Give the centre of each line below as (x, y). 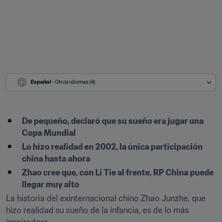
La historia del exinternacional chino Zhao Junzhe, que (106, 198)
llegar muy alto (51, 184)
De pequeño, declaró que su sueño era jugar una (113, 121)
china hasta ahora (56, 159)
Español (41, 82)
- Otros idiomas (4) (74, 82)
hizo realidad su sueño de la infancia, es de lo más (97, 210)
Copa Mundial (49, 133)
